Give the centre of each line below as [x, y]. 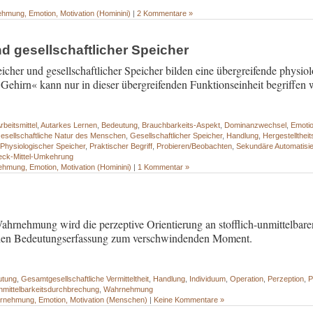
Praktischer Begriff [121, 146]
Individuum [208, 279]
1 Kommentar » [164, 167]
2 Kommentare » [165, 13]
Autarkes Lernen [69, 125]
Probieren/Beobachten [195, 146]
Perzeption [286, 279]
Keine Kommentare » [189, 300]
